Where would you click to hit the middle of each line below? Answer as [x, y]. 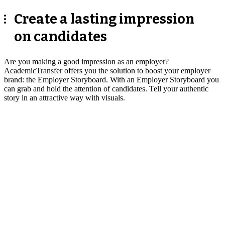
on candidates [61, 37]
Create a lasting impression [104, 19]
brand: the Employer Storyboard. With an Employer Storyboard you [111, 79]
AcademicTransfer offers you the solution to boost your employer [107, 70]
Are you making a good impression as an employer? [86, 61]
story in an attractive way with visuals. [65, 97]
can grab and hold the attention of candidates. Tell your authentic [106, 88]
